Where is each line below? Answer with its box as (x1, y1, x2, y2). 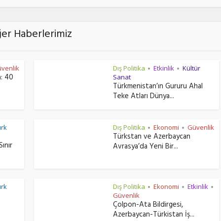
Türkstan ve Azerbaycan (113, 130, 190, 145)
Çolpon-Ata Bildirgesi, (113, 198, 183, 213)
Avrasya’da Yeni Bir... (113, 140, 178, 154)
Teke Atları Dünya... (113, 89, 174, 104)
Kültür (183, 63, 200, 73)
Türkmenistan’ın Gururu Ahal (113, 79, 203, 94)
